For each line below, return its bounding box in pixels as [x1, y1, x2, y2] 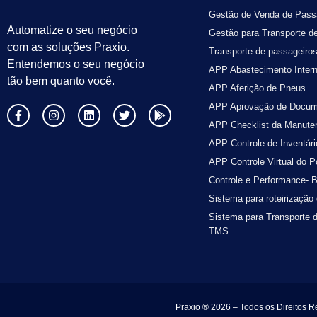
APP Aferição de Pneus [209, 82, 306, 93]
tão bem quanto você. [7, 74, 115, 87]
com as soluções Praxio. [7, 40, 129, 53]
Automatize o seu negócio [7, 23, 137, 36]
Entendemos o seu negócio [7, 57, 144, 70]
